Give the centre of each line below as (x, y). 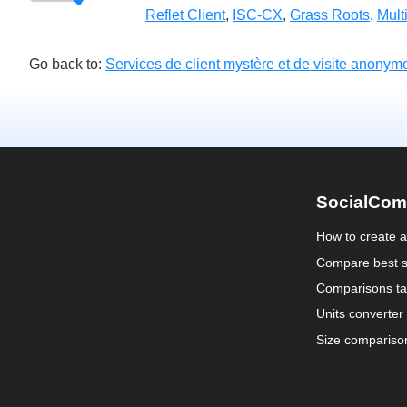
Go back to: (67, 65)
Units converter (359, 314)
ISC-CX (258, 15)
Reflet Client (185, 15)
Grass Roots (330, 15)
